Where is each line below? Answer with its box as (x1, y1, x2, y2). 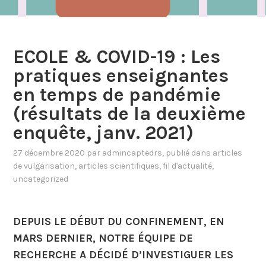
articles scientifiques (78, 160, 160, 171)
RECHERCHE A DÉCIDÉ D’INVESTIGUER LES (13, 248, 234, 261)
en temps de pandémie (13, 84, 221, 106)
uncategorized (13, 173, 69, 184)
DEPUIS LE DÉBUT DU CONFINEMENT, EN (13, 214, 225, 228)
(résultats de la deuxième (13, 103, 246, 125)
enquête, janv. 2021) (13, 122, 194, 144)
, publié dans (162, 147, 213, 158)
